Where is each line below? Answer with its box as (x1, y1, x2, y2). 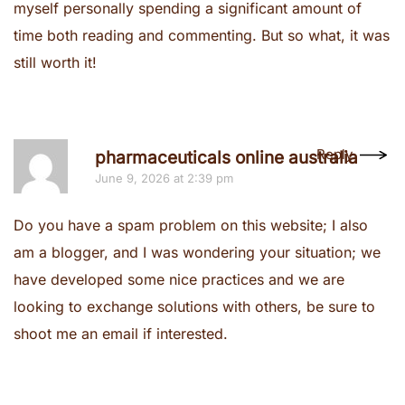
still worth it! (14, 53, 97, 71)
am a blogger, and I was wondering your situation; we (14, 243, 381, 261)
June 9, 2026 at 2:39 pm (95, 171, 233, 185)
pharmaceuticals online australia (95, 147, 358, 168)
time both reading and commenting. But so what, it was (14, 26, 390, 44)
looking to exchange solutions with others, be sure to (14, 297, 375, 316)
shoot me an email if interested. (14, 325, 228, 343)
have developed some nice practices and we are (14, 270, 344, 288)
